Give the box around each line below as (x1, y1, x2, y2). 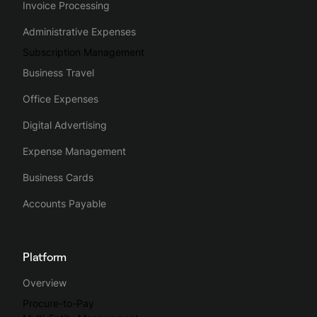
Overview (23, 276, 67, 289)
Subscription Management (23, 45, 144, 58)
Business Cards (23, 171, 93, 183)
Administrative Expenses (23, 25, 136, 38)
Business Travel (23, 66, 94, 79)
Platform (23, 249, 67, 264)
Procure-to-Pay (23, 296, 94, 309)
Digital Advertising (23, 118, 107, 131)
